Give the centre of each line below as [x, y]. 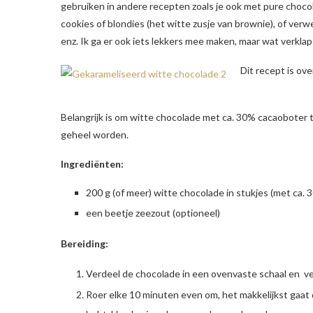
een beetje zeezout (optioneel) [153, 213]
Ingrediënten [91, 164]
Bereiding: [85, 244]
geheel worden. [95, 135]
